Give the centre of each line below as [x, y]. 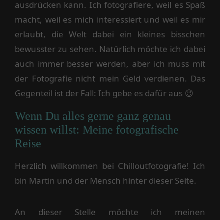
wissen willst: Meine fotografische [97, 130]
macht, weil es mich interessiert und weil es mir [110, 19]
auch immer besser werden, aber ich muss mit [110, 64]
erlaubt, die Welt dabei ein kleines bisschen [110, 34]
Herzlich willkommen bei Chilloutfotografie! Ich [110, 166]
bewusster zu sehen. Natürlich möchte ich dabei [110, 49]
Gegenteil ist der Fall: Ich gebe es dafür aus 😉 [104, 93]
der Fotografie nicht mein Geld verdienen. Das [110, 78]
